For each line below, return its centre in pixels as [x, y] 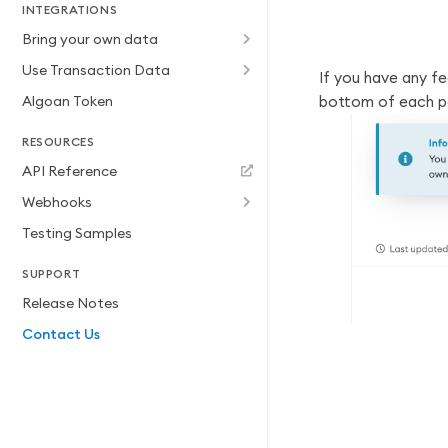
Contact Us [61, 334]
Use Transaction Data [96, 70]
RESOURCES [58, 141]
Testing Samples [77, 233]
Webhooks [57, 202]
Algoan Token [67, 101]
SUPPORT [51, 273]
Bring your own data [90, 39]
